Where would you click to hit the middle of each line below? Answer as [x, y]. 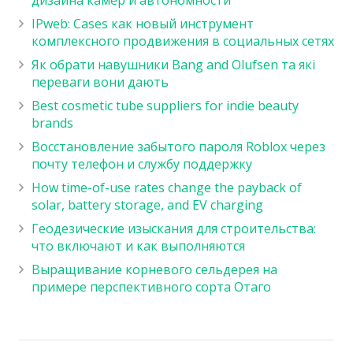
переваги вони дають [100, 82]
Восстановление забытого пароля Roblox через [178, 146]
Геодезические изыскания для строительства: [174, 228]
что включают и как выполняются [138, 245]
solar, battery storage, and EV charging [147, 204]
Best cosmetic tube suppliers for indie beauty [165, 105]
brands [52, 123]
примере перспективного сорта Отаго [151, 286]
